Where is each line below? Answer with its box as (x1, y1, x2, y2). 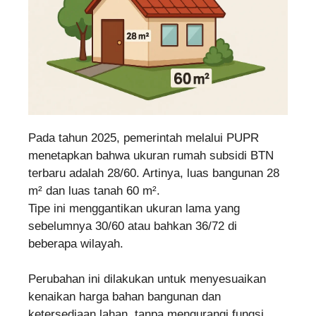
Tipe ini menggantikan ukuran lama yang (28, 201, 240, 215)
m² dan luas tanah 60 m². (28, 183, 160, 197)
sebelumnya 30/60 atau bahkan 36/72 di (28, 219, 237, 233)
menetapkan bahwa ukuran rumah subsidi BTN (28, 148, 274, 162)
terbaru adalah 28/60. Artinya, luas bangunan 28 (28, 166, 279, 180)
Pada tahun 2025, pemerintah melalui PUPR (28, 130, 259, 145)
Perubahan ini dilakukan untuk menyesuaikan (28, 272, 266, 286)
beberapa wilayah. (28, 236, 123, 250)
